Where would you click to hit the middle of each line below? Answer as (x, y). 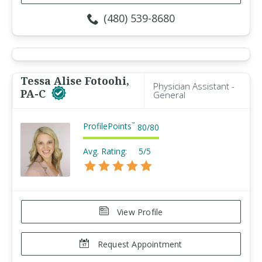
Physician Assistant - (194, 86)
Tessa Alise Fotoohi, (75, 81)
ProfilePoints (107, 126)
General (169, 95)
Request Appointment (139, 244)
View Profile (139, 212)
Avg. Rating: (105, 151)
